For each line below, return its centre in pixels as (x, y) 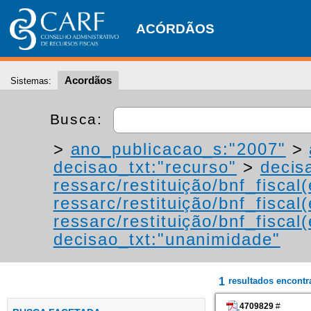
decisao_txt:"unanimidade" (167, 239)
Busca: (79, 119)
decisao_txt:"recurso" (145, 167)
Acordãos (88, 80)
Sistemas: (31, 81)
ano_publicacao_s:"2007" (178, 149)
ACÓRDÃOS (175, 29)
